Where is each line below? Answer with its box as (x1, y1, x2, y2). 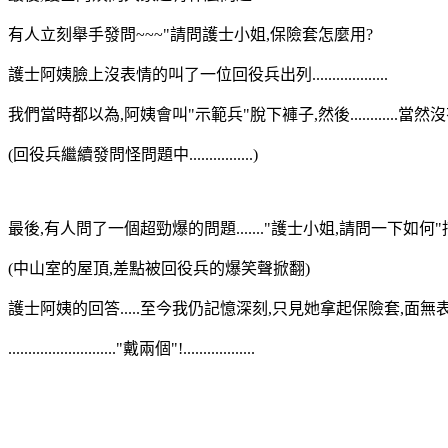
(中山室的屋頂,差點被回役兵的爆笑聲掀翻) (8, 259, 310, 277)
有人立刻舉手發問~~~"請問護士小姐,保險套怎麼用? (8, 25, 373, 43)
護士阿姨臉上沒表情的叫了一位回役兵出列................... (8, 65, 388, 83)
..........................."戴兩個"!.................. (8, 339, 255, 357)
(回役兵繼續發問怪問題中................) (8, 145, 258, 163)
